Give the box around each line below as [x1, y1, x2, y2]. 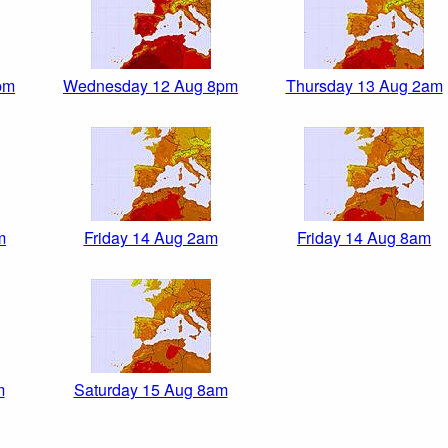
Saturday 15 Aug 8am [73, 378, 228, 402]
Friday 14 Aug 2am [83, 226, 218, 250]
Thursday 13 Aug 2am [285, 74, 443, 98]
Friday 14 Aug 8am [297, 226, 431, 250]
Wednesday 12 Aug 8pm [63, 74, 238, 98]
